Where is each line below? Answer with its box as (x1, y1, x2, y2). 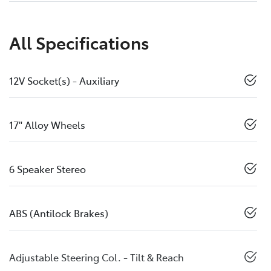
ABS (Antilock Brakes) (9, 206, 108, 220)
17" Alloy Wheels (9, 118, 85, 132)
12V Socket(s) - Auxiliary (9, 74, 119, 88)
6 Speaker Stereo (9, 162, 86, 176)
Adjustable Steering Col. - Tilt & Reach (9, 250, 184, 264)
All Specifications (9, 30, 149, 54)
